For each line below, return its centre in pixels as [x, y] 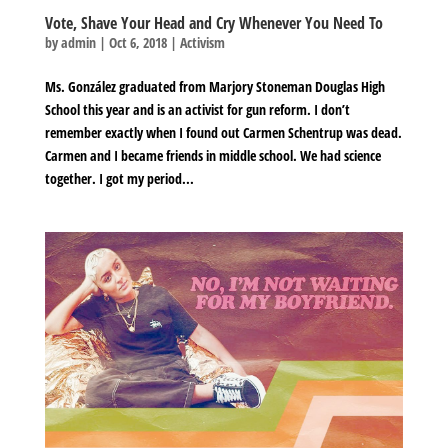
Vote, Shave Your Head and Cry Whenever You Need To [213, 23]
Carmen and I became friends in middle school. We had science [212, 155]
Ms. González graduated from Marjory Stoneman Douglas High [214, 86]
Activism [202, 42]
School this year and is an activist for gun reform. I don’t [197, 109]
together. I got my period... [119, 178]
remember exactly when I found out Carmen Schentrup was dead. [223, 132]
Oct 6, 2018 [137, 42]
